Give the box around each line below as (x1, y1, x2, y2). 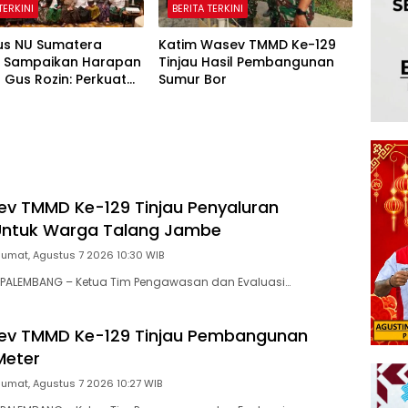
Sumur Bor (158, 69, 227, 88)
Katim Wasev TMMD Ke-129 (158, 35, 336, 54)
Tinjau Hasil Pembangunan (158, 52, 334, 71)
